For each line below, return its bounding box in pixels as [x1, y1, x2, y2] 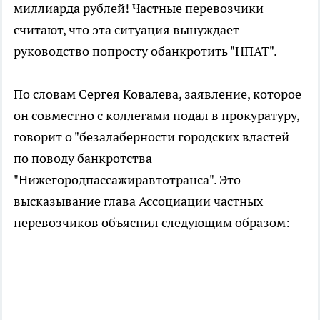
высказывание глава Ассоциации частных [14, 193, 263, 210]
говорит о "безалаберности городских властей [14, 129, 289, 146]
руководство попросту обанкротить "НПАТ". [14, 43, 277, 60]
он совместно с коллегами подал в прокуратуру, [14, 107, 299, 124]
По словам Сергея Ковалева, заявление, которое [14, 86, 301, 103]
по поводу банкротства [14, 150, 152, 167]
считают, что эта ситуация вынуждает [14, 21, 239, 39]
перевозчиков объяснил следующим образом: [14, 214, 290, 231]
